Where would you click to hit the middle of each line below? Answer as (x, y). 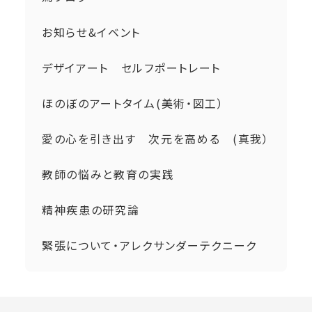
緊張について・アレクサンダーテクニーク (149, 245)
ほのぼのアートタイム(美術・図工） (133, 103)
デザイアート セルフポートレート (137, 67)
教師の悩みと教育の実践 (108, 174)
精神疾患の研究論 (91, 209)
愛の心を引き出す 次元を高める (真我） (155, 138)
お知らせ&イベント (91, 32)
